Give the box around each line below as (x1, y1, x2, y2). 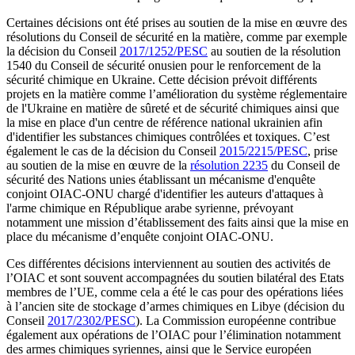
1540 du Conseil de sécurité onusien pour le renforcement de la (6, 58, 321, 72)
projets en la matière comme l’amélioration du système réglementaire (6, 86, 347, 101)
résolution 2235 (190, 158, 268, 172)
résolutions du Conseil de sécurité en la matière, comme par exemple (6, 29, 347, 44)
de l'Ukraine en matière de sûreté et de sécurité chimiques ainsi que (6, 101, 339, 115)
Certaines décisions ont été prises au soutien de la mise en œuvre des (6, 15, 347, 29)
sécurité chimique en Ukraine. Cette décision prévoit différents (6, 72, 317, 86)
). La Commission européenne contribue (136, 313, 336, 327)
